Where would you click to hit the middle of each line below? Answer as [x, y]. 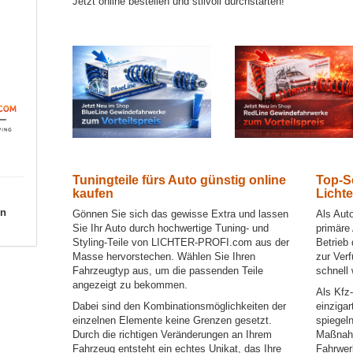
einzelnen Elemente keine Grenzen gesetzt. [173, 321]
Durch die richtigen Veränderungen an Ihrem [173, 335]
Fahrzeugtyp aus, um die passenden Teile [168, 271]
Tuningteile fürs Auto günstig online [180, 180]
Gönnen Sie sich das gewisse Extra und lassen [181, 214]
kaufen [93, 194]
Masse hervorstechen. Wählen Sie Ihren [164, 257]
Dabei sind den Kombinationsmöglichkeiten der [180, 307]
